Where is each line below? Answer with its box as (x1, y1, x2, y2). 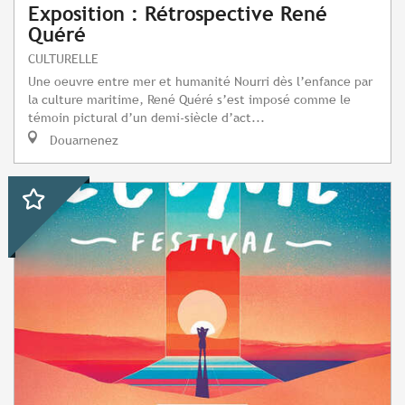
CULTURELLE (28, 51, 99, 67)
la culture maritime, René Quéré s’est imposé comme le (28, 91, 351, 108)
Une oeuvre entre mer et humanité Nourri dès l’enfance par (28, 73, 372, 89)
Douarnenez (46, 132, 118, 148)
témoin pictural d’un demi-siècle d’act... (28, 109, 265, 126)
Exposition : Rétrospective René (28, 3, 327, 26)
